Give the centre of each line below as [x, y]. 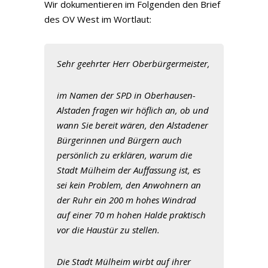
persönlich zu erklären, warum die [124, 155]
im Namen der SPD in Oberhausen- [126, 95]
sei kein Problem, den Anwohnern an [129, 185]
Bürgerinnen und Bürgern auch [119, 140]
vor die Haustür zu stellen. [108, 230]
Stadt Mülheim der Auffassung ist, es [129, 170]
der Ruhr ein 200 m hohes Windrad [127, 200]
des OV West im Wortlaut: [98, 19]
